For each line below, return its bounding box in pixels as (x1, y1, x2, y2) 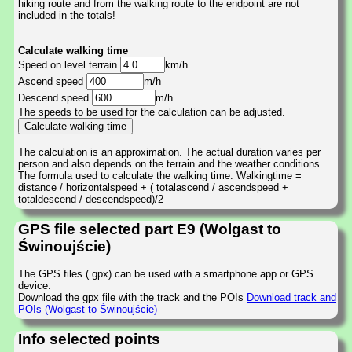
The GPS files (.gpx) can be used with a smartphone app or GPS (18, 267, 313, 280)
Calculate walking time (18, 44, 128, 57)
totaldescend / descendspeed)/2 (18, 192, 163, 205)
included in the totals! (18, 9, 115, 21)
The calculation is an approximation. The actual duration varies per (18, 145, 321, 158)
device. (18, 279, 51, 291)
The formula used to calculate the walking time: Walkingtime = (18, 169, 302, 181)
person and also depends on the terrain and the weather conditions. (18, 157, 323, 170)
